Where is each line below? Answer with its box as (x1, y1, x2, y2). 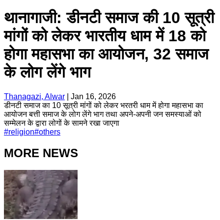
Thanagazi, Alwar (4, 92, 65, 101)
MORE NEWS (4, 146, 78, 160)
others (39, 127, 60, 136)
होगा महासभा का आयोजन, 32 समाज (4, 45, 209, 63)
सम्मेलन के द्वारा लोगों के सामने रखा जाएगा (4, 118, 119, 127)
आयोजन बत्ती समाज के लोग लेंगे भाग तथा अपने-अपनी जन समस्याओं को (4, 110, 201, 118)
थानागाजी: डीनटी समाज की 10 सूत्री (4, 9, 214, 27)
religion (8, 127, 34, 136)
